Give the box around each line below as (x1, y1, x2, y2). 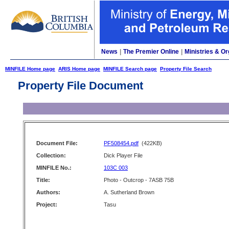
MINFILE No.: (36, 165, 72, 171)
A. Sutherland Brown (104, 189, 154, 195)
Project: (36, 201, 57, 208)
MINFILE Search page (103, 66, 157, 72)
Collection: (36, 152, 66, 158)
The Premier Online (123, 48, 179, 55)
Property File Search (160, 66, 212, 72)
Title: (36, 177, 50, 183)
